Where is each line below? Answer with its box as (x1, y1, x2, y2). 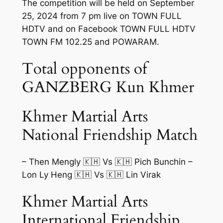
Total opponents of (21, 58, 147, 79)
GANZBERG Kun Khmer (21, 76, 194, 98)
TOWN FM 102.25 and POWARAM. (21, 37, 159, 47)
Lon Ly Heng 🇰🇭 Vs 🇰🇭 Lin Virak (21, 170, 161, 180)
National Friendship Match (21, 124, 198, 146)
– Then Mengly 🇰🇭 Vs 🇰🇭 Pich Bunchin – (21, 157, 193, 167)
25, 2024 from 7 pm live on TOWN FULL (21, 11, 182, 21)
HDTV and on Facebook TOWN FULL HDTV (21, 24, 196, 34)
